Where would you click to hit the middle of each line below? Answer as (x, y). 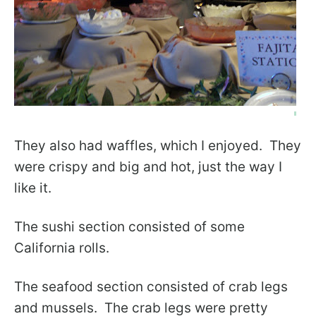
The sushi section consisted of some (129, 227)
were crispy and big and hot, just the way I (148, 167)
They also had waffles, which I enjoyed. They (158, 146)
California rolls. (62, 248)
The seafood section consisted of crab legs (151, 287)
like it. (33, 188)
